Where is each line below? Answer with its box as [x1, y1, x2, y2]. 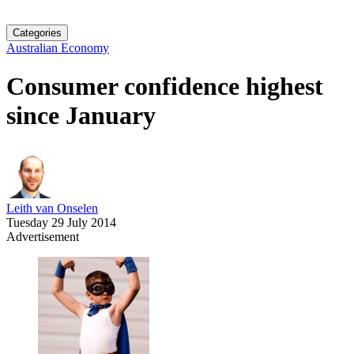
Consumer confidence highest [6, 72, 323, 101]
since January [6, 101, 156, 130]
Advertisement [6, 229, 79, 243]
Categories [13, 27, 62, 39]
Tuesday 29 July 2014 [6, 215, 116, 229]
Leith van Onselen [6, 201, 98, 215]
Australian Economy [6, 41, 109, 55]
